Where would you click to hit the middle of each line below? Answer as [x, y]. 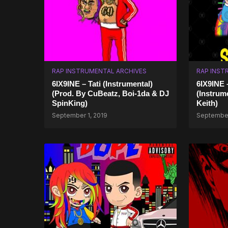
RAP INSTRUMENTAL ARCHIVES [99, 71]
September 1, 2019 [80, 115]
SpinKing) [70, 103]
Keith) [207, 103]
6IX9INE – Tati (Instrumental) [102, 84]
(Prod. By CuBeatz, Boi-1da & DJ [110, 93]
